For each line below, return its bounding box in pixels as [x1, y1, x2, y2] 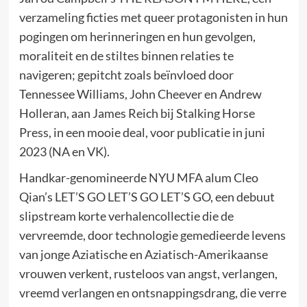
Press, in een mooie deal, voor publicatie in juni [19, 124, 265, 140]
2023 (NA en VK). [19, 143, 110, 159]
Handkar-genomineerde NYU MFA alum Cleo [19, 169, 258, 185]
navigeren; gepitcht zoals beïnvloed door [19, 66, 234, 82]
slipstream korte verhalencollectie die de [19, 208, 234, 223]
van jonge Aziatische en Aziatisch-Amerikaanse [19, 246, 268, 262]
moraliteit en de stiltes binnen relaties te [19, 47, 234, 63]
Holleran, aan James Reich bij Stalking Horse [19, 105, 255, 121]
